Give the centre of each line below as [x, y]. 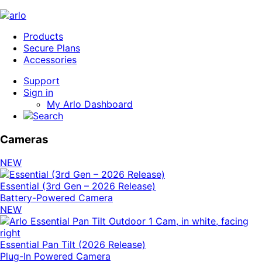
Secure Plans [52, 48]
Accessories [50, 60]
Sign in [38, 92]
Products [43, 36]
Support [42, 81]
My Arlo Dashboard [90, 104]
